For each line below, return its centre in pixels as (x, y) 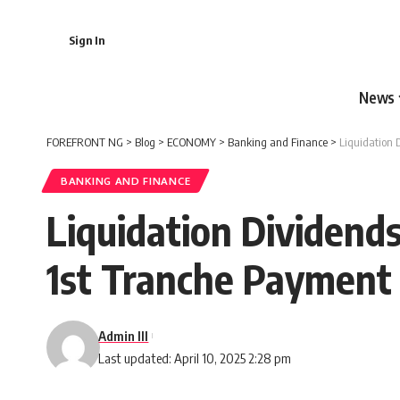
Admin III (124, 335)
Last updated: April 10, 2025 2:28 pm (195, 358)
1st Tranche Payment (219, 278)
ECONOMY (192, 142)
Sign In (87, 40)
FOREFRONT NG (85, 142)
